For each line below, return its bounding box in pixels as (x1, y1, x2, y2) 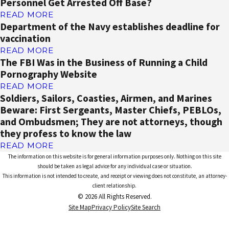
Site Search (131, 202, 161, 212)
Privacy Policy (91, 202, 131, 212)
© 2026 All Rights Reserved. (77, 192, 152, 201)
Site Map (68, 202, 91, 212)
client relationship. (93, 181, 136, 189)
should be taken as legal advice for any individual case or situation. (37, 162, 192, 170)
